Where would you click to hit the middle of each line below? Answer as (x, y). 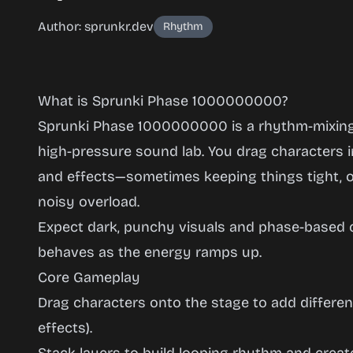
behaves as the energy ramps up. (150, 252)
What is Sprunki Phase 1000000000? (163, 101)
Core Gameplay (89, 277)
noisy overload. (89, 202)
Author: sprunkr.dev (96, 26)
